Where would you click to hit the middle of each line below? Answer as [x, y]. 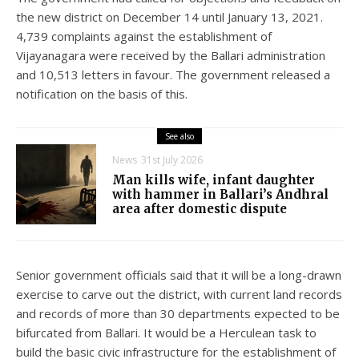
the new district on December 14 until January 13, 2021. [169, 16]
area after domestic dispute [200, 208]
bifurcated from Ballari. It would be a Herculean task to [166, 332]
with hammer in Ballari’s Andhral [220, 194]
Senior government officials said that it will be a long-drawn [179, 274]
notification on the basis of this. [102, 93]
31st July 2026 [172, 159]
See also [179, 136]
